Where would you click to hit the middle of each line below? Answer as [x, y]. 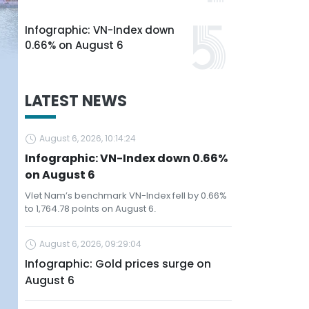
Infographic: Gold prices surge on [118, 264]
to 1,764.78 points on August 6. [90, 209]
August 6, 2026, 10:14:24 [88, 138]
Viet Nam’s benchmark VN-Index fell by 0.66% [126, 196]
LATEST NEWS [76, 101]
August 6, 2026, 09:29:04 [90, 244]
